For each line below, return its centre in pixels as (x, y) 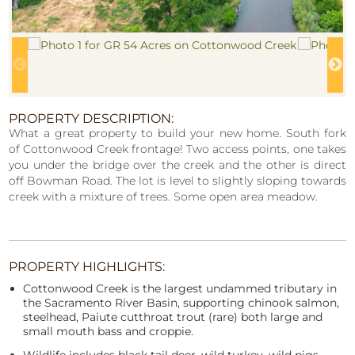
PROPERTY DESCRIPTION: (92, 119)
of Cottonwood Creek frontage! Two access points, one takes (177, 149)
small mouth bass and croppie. (109, 332)
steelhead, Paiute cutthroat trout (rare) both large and (173, 317)
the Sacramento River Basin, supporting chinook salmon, (181, 303)
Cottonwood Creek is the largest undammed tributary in (180, 289)
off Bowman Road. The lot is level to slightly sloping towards (177, 181)
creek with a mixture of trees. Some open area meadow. (164, 197)
